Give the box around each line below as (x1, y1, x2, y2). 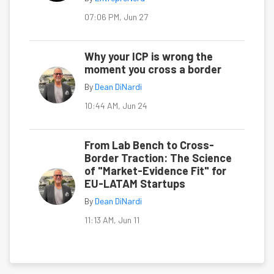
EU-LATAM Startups (84, 177, 185, 191)
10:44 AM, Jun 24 (84, 100, 147, 111)
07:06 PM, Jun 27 (84, 12, 148, 23)
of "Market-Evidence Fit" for (84, 164, 226, 178)
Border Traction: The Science (84, 151, 232, 165)
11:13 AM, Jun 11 (84, 215, 139, 226)
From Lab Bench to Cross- (84, 138, 214, 152)
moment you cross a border (84, 62, 221, 76)
